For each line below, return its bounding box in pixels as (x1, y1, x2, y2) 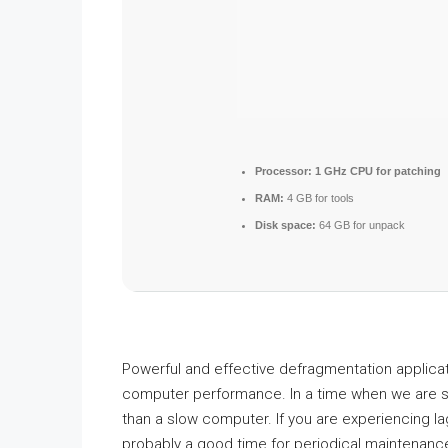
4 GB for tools (284, 192, 354, 204)
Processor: (255, 165, 312, 177)
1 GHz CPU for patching (312, 165, 441, 177)
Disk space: (255, 219, 316, 231)
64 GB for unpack (316, 219, 405, 231)
